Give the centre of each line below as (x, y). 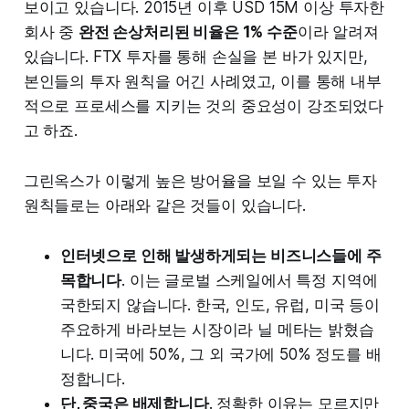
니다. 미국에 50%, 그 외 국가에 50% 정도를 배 (220, 354)
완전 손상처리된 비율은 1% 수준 (188, 31)
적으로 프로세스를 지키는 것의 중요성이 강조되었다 (204, 105)
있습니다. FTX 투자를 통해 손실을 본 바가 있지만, (195, 56)
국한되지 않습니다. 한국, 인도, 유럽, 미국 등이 (220, 304)
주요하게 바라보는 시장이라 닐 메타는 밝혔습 (217, 329)
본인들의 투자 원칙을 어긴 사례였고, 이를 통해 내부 (202, 81)
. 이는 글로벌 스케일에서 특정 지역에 (250, 280)
